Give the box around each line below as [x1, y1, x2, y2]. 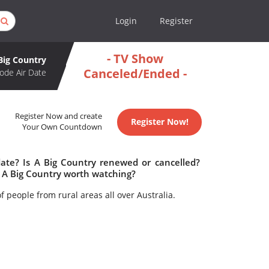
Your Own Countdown [22, 122, 103, 133]
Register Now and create [15, 111, 103, 122]
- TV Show [106, 50, 163, 67]
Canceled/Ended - [83, 65, 187, 82]
